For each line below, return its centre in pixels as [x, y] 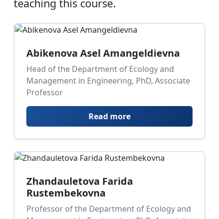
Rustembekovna [66, 193]
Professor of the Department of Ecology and [109, 209]
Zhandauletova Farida [80, 181]
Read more [109, 116]
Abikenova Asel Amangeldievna [103, 53]
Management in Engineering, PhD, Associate [108, 81]
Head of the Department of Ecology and [100, 69]
